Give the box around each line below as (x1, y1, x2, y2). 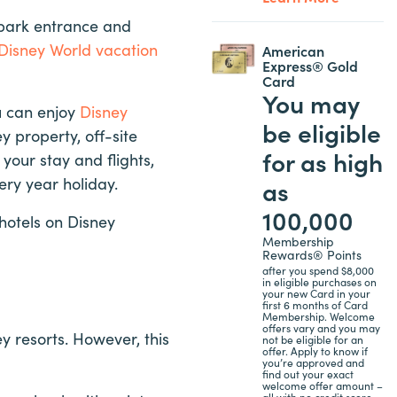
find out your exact (261, 366, 354, 381)
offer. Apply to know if (261, 343, 368, 358)
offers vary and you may (261, 320, 380, 335)
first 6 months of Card (261, 297, 368, 312)
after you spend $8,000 (261, 262, 374, 277)
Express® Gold (261, 55, 358, 75)
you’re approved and (261, 354, 364, 370)
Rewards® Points (261, 245, 362, 263)
